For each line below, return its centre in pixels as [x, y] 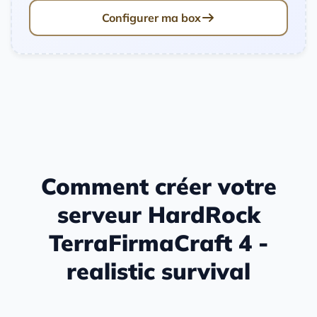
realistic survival [158, 271]
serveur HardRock [158, 215]
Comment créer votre [158, 186]
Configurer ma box [151, 17]
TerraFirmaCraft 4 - [158, 243]
